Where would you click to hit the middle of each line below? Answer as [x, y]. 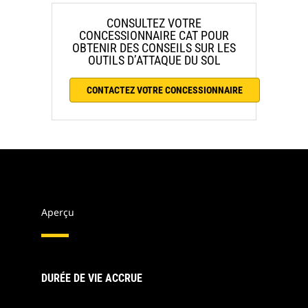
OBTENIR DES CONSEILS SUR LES [154, 48]
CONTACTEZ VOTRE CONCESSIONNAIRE [165, 90]
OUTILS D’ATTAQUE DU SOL [154, 60]
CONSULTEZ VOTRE [154, 23]
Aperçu [58, 212]
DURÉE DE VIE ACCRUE [92, 278]
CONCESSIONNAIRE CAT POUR [154, 36]
